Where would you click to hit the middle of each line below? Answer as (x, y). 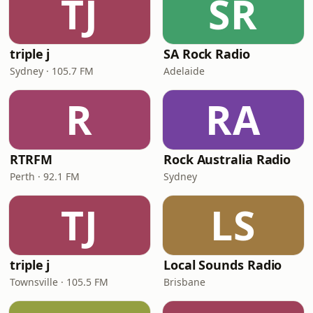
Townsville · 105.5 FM (59, 282)
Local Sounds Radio (223, 265)
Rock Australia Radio (227, 159)
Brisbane (184, 282)
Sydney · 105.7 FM (52, 71)
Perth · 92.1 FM (45, 176)
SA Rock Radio (207, 54)
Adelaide (184, 71)
